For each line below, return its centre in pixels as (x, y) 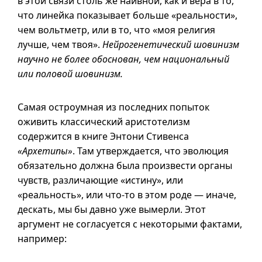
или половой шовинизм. (70, 74)
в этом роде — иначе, (186, 195)
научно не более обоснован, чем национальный (123, 59)
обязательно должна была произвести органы (125, 166)
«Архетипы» (45, 151)
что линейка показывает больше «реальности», (127, 15)
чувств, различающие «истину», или (100, 180)
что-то (120, 195)
